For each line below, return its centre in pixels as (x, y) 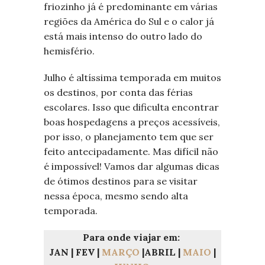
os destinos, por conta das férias (118, 93)
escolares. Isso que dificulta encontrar (131, 107)
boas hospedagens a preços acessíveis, (132, 122)
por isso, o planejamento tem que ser (129, 137)
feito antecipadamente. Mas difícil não (131, 152)
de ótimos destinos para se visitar (121, 181)
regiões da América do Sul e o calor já (129, 22)
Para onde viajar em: (132, 237)
